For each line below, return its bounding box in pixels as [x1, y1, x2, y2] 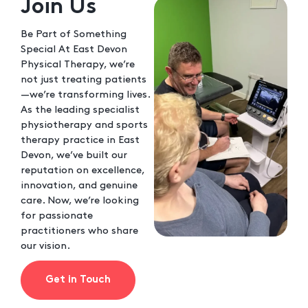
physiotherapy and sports [21, 120, 148, 130]
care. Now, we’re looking [21, 196, 139, 206]
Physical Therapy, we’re [21, 60, 135, 69]
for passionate [21, 211, 93, 221]
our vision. [21, 241, 70, 251]
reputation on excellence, [21, 166, 144, 175]
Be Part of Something [21, 30, 126, 39]
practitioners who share [21, 226, 138, 236]
